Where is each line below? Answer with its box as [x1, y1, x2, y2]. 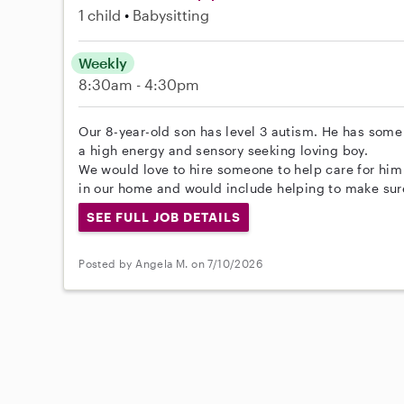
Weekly [78, 53, 128, 71]
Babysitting [133, 5, 210, 23]
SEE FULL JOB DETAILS [87, 208, 241, 225]
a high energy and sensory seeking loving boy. [78, 142, 369, 158]
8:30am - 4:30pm [78, 75, 200, 93]
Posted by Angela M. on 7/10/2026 [78, 257, 263, 271]
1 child [78, 5, 122, 23]
